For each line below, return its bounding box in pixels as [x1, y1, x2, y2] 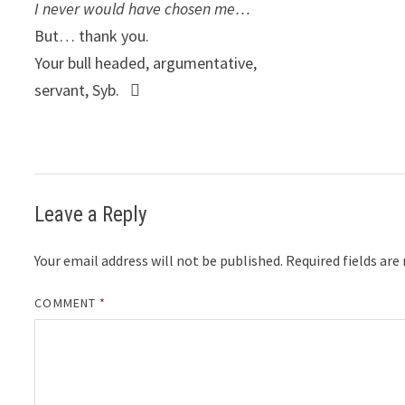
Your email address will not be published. [34, 251, 284, 270]
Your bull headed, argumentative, [34, 52, 258, 74]
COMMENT [34, 295, 100, 312]
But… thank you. [34, 25, 150, 47]
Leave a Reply [34, 202, 148, 228]
